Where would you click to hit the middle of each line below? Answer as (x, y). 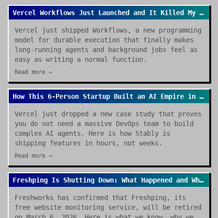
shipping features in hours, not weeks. (89, 143)
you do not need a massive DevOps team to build (104, 124)
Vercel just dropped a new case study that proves (108, 114)
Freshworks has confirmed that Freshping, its (100, 198)
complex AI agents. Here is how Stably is (92, 133)
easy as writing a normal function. (81, 59)
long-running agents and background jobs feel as (106, 50)
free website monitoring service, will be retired (108, 207)
